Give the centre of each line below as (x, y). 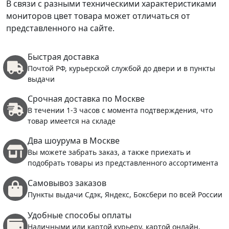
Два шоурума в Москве (74, 140)
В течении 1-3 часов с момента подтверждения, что (120, 110)
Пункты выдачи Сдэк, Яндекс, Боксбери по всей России (125, 195)
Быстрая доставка (63, 56)
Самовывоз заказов (67, 183)
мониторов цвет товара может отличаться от (98, 16)
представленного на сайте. (60, 28)
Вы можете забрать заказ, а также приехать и (109, 152)
